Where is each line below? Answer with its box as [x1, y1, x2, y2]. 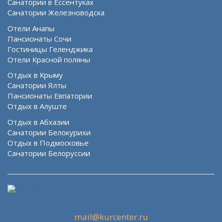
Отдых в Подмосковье [7, 137, 89, 148]
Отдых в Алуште [7, 101, 67, 111]
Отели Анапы [7, 23, 55, 33]
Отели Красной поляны [7, 54, 90, 64]
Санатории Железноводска [7, 7, 105, 17]
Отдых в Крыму [7, 70, 63, 80]
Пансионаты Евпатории [7, 91, 92, 101]
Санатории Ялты [7, 80, 66, 90]
